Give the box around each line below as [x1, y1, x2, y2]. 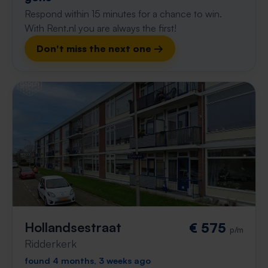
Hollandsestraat [25, 219, 121, 235]
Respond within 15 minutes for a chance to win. [25, 8, 222, 20]
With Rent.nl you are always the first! [25, 22, 176, 34]
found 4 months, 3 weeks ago [25, 255, 151, 266]
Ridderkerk [25, 237, 77, 250]
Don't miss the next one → [36, 42, 163, 54]
